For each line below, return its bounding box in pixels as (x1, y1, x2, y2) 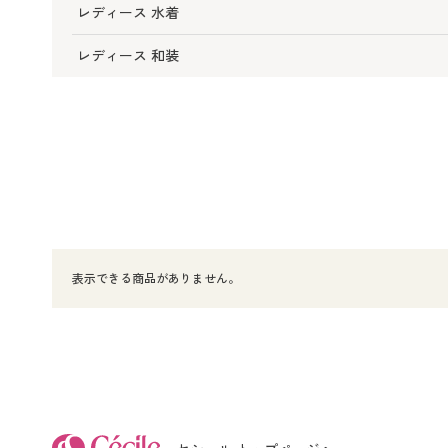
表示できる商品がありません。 (72, 270, 240, 288)
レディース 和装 (77, 46, 179, 66)
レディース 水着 (77, 3, 179, 23)
